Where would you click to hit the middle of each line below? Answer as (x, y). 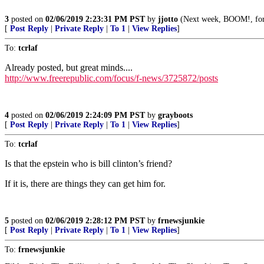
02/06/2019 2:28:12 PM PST (95, 221)
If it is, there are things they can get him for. (85, 184)
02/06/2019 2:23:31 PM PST (95, 19)
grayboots (175, 115)
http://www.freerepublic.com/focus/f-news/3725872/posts (111, 78)
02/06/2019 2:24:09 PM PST (95, 115)
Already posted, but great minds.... (69, 67)
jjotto (168, 19)
